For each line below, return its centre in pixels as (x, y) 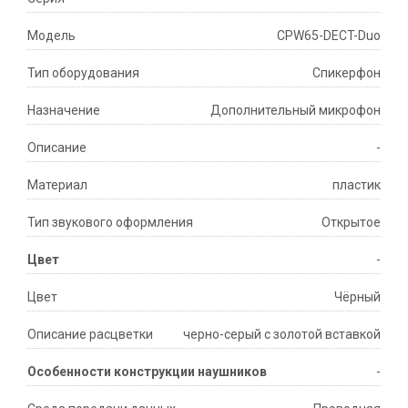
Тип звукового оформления (110, 223)
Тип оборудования (83, 73)
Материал (57, 185)
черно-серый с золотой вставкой (282, 335)
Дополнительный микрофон (296, 111)
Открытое (351, 223)
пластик (357, 185)
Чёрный (357, 297)
